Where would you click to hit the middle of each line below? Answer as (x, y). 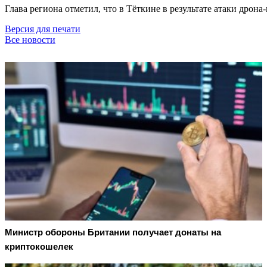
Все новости (30, 39)
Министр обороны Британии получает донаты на (113, 232)
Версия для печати (43, 29)
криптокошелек (39, 247)
